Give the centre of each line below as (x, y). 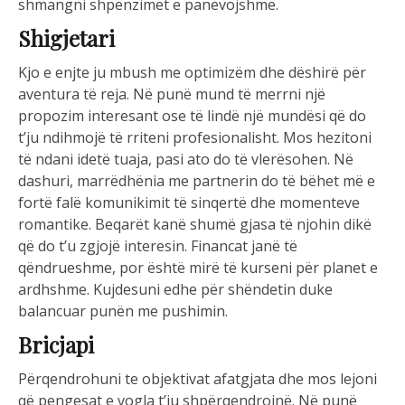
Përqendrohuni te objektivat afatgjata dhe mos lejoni (198, 379)
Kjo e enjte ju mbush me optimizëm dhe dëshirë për (192, 73)
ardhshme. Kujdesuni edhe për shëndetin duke (175, 290)
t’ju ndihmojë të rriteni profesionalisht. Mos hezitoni (195, 138)
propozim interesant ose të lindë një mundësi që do (192, 116)
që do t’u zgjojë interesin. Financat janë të (158, 246)
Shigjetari (66, 38)
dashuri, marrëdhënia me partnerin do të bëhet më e (197, 181)
